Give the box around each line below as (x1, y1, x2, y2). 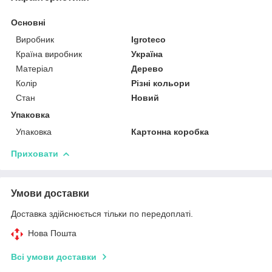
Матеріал (16, 63, 53, 73)
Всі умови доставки (11, 251, 97, 262)
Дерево (131, 63, 164, 73)
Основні (11, 17, 46, 27)
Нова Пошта (28, 228, 76, 238)
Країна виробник (16, 49, 82, 59)
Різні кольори (131, 78, 191, 88)
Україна (131, 49, 163, 59)
